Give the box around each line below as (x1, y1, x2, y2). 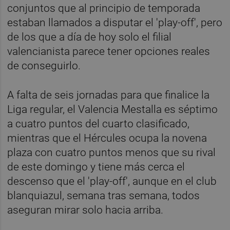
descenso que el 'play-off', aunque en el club (7, 175, 217, 187)
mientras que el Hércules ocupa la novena (7, 131, 207, 144)
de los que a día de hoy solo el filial (7, 30, 172, 43)
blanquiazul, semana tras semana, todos (7, 189, 200, 202)
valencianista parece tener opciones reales (7, 45, 210, 57)
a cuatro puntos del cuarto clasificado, (7, 117, 190, 130)
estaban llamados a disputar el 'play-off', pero (7, 16, 223, 29)
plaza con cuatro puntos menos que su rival (7, 146, 216, 159)
